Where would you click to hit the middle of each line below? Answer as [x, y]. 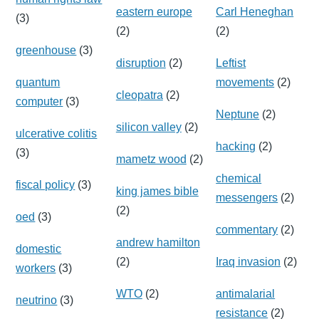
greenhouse [46, 50]
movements [245, 82]
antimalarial [246, 293]
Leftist [231, 63]
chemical [239, 178]
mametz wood [151, 159]
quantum [38, 82]
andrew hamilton [158, 242]
